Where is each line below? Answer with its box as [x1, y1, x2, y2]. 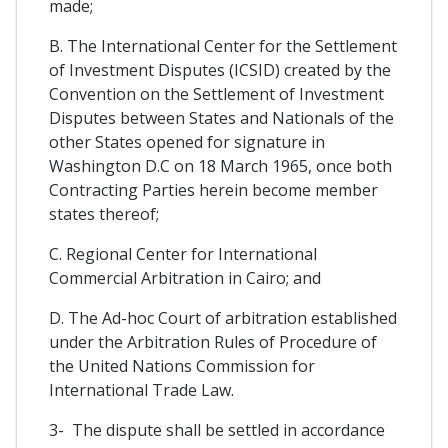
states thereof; [49, 203, 159, 226]
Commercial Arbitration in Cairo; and [49, 267, 321, 290]
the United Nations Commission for [49, 355, 315, 378]
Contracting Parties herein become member [49, 179, 378, 202]
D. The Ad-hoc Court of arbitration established [49, 307, 397, 330]
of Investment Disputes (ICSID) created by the [49, 59, 391, 82]
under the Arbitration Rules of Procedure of [49, 331, 377, 354]
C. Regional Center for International [49, 243, 317, 266]
